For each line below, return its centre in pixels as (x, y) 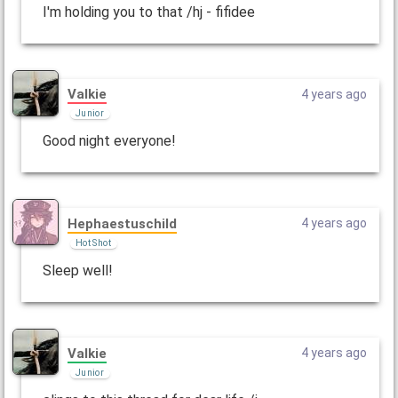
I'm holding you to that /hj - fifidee (148, 12)
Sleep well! (77, 271)
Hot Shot (93, 243)
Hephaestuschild (122, 223)
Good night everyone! (109, 141)
